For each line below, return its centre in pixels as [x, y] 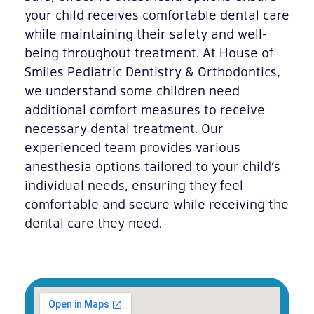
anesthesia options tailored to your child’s [152, 165]
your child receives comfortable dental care [157, 14]
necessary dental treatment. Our [124, 128]
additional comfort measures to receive [145, 109]
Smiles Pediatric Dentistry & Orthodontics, [152, 71]
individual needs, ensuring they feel [134, 184]
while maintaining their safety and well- [146, 33]
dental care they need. [93, 222]
